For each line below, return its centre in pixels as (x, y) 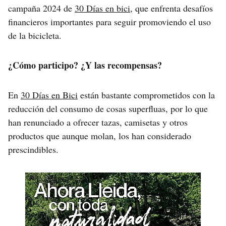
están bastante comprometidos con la (146, 95)
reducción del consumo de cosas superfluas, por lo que (108, 108)
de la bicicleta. (35, 35)
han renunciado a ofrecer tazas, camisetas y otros (98, 122)
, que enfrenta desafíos (172, 8)
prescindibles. (33, 149)
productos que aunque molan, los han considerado (100, 135)
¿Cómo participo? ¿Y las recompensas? (85, 65)
